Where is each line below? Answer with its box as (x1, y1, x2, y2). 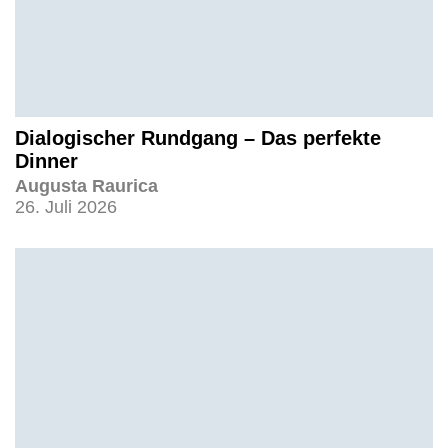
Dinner (15, 149, 78, 172)
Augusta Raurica (15, 175, 158, 196)
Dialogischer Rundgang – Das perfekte (15, 126, 381, 149)
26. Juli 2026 (15, 196, 117, 217)
